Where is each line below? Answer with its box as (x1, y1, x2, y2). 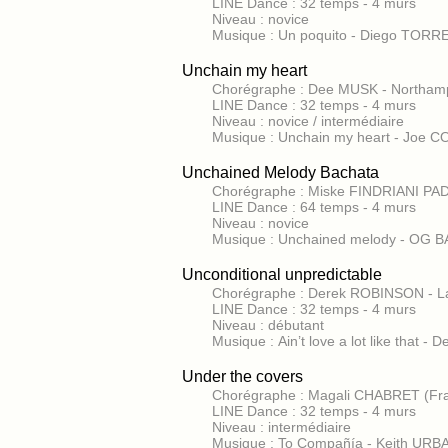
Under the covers (182, 368, 303, 385)
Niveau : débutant (212, 317, 324, 333)
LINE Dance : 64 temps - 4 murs (212, 199, 416, 215)
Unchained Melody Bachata (182, 164, 379, 181)
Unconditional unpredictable (182, 266, 382, 283)
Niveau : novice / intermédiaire (212, 113, 404, 129)
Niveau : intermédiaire (212, 419, 351, 435)
